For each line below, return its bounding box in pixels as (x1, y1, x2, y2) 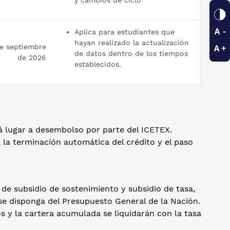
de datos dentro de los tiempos (74, 49, 188, 57)
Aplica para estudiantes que (74, 28, 175, 36)
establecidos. (74, 60, 121, 68)
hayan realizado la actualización (74, 39, 189, 47)
